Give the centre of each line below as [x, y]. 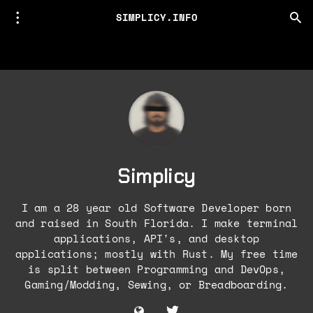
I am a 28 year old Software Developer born [156, 208]
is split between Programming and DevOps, [156, 269]
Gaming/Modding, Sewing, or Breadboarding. [156, 284]
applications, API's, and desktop [156, 238]
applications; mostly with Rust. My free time [156, 254]
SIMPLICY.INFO [156, 17]
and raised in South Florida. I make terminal [156, 223]
